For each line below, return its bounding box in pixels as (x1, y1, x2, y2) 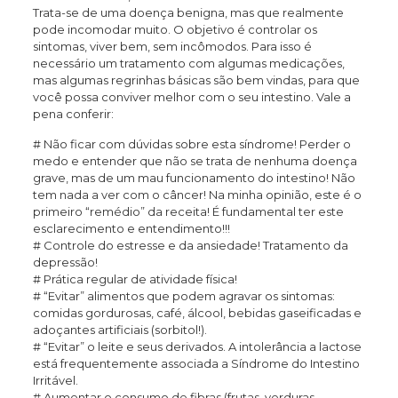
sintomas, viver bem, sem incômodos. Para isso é (32, 39, 312, 53)
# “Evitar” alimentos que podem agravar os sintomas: (32, 289, 335, 303)
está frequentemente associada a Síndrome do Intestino (32, 356, 360, 370)
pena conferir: (32, 107, 114, 121)
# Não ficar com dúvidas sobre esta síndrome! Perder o (32, 137, 351, 151)
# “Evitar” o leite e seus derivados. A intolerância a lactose (32, 339, 362, 354)
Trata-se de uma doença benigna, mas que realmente (32, 5, 344, 20)
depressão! (32, 255, 98, 269)
